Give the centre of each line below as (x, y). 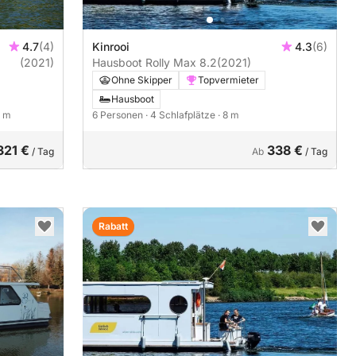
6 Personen (119, 115)
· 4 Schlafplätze (182, 115)
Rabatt (113, 226)
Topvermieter (228, 80)
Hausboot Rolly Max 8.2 (155, 63)
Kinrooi (111, 47)
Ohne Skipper (142, 80)
